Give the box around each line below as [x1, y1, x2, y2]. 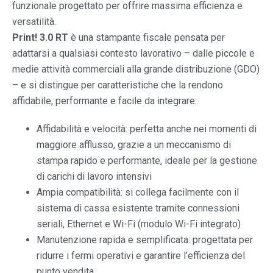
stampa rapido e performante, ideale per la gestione [37, 154, 257, 166]
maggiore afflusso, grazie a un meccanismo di [37, 138, 231, 151]
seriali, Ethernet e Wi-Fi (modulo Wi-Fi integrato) [37, 218, 241, 230]
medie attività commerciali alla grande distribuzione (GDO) [12, 63, 260, 75]
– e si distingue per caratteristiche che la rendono [12, 79, 223, 91]
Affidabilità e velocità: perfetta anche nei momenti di [37, 122, 257, 135]
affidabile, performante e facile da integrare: [12, 94, 197, 107]
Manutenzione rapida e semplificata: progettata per [37, 233, 253, 246]
